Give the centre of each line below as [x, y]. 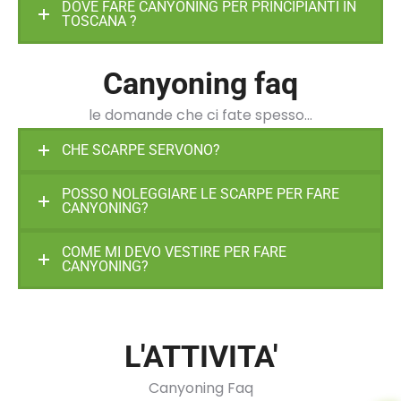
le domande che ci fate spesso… [200, 115]
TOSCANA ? [99, 21]
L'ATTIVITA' [200, 357]
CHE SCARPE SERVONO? [141, 149]
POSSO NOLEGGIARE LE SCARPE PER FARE [200, 193]
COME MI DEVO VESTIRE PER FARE [174, 252]
